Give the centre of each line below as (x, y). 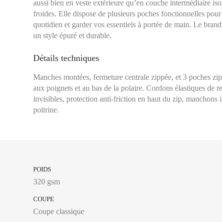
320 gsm (47, 182)
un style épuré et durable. (73, 35)
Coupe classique (59, 211)
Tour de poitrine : (185, 207)
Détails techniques (66, 58)
